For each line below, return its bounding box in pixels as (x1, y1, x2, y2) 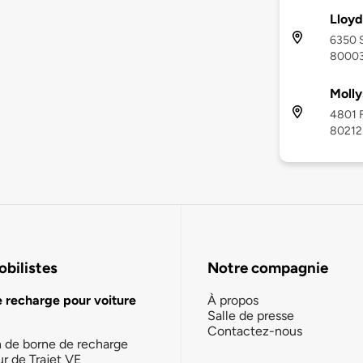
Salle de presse (207, 307, 294, 323)
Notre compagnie (207, 258, 328, 278)
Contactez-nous (207, 322, 302, 339)
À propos (207, 292, 258, 308)
